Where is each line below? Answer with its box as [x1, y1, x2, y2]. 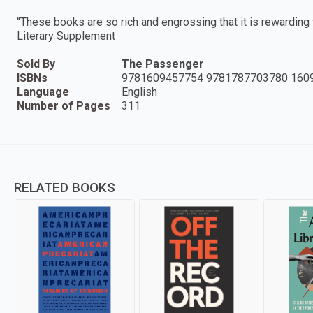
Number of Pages [17, 99, 110, 112]
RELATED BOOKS [14, 179, 115, 196]
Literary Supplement [17, 29, 115, 43]
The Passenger [122, 57, 204, 71]
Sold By [17, 57, 55, 71]
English [122, 85, 157, 99]
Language [17, 85, 69, 99]
